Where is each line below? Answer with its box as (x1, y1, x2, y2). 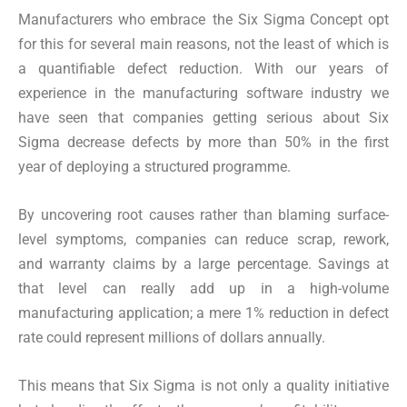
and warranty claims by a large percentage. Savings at (18, 254, 389, 273)
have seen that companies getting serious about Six (18, 108, 389, 126)
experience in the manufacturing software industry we (18, 84, 389, 102)
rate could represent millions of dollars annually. (18, 328, 325, 346)
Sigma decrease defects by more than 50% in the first (18, 133, 389, 151)
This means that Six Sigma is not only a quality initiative (18, 376, 389, 394)
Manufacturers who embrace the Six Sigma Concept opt (18, 10, 389, 28)
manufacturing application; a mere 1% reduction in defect (18, 303, 389, 322)
